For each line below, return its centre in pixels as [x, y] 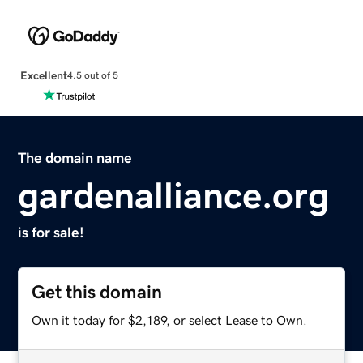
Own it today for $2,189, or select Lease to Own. [170, 320]
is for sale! [51, 232]
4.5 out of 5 [92, 76]
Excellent [43, 75]
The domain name [75, 158]
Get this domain [97, 292]
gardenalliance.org [174, 195]
